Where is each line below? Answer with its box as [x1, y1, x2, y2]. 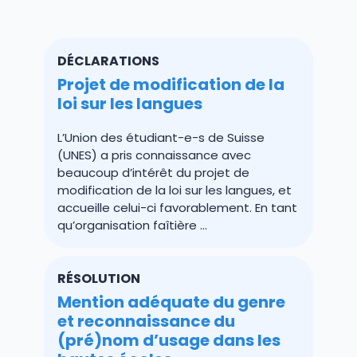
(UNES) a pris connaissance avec [57, 146, 252, 163]
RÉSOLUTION [57, 269, 141, 288]
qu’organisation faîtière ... [57, 216, 208, 233]
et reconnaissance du [57, 310, 236, 333]
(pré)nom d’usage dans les [57, 329, 281, 352]
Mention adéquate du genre [57, 291, 286, 314]
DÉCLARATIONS [57, 51, 160, 70]
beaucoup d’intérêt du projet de [57, 163, 250, 181]
